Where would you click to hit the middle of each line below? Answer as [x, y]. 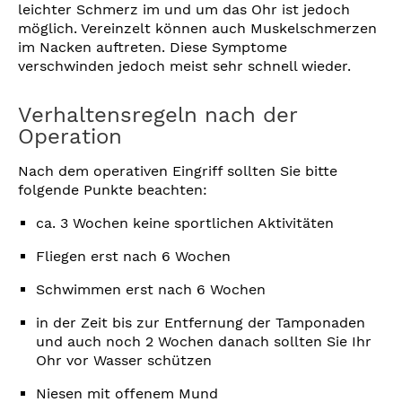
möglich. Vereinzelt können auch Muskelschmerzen [197, 28]
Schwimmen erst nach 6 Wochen [151, 289]
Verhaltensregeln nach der [157, 114]
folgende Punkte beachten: [113, 189]
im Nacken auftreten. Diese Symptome [153, 47]
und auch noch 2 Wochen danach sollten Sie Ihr [204, 341]
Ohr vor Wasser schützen [124, 360]
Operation [70, 136]
